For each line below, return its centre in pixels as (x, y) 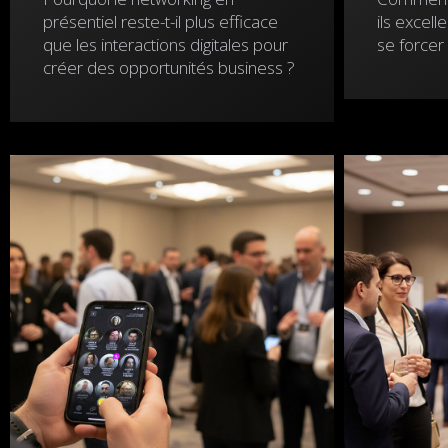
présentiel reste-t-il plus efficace (160, 21)
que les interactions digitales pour (165, 44)
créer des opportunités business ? (169, 67)
